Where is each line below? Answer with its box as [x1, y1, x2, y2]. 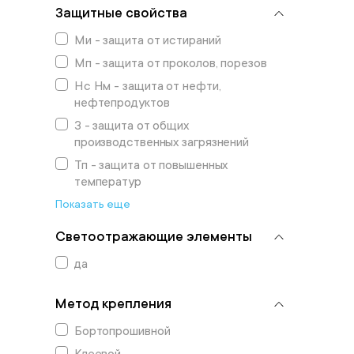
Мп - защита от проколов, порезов [73, 56, 267, 70]
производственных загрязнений [73, 135, 250, 149]
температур [73, 175, 141, 189]
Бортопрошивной [73, 324, 171, 338]
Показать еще [55, 198, 130, 210]
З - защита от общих [73, 119, 189, 133]
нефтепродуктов [73, 96, 170, 110]
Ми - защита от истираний [73, 33, 221, 47]
